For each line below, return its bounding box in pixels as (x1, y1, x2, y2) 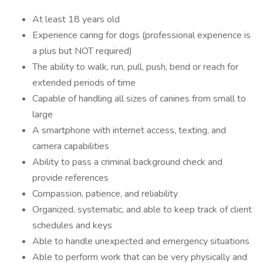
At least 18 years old (32, 13, 120, 26)
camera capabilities (32, 140, 109, 153)
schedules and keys (32, 219, 112, 232)
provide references (32, 171, 109, 184)
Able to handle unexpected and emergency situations (32, 235, 249, 248)
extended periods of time (32, 76, 136, 89)
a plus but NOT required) (32, 45, 132, 58)
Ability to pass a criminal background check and (32, 156, 222, 168)
